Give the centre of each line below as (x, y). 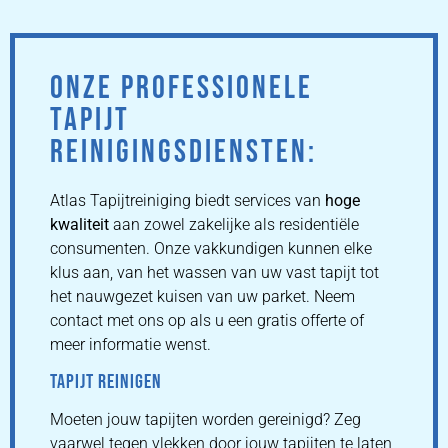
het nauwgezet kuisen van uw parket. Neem (202, 297)
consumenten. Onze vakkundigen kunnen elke (211, 249)
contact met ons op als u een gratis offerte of (207, 321)
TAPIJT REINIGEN (106, 381)
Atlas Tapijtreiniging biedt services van (187, 201)
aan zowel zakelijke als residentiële (234, 225)
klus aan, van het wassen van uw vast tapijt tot (214, 273)
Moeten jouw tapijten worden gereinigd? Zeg (205, 419)
